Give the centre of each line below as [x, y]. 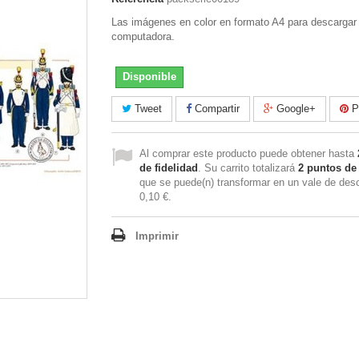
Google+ [294, 109]
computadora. [143, 36]
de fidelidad [169, 168]
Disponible [149, 77]
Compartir [216, 109]
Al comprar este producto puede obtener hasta [248, 153]
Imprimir [157, 236]
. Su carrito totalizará [248, 168]
